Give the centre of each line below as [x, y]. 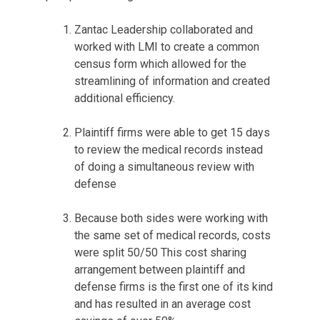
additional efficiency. [126, 98]
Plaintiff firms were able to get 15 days [172, 132]
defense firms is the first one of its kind [174, 287]
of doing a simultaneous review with [164, 167]
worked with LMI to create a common [167, 47]
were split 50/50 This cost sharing [160, 252]
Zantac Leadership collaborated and [164, 30]
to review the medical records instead [169, 150]
